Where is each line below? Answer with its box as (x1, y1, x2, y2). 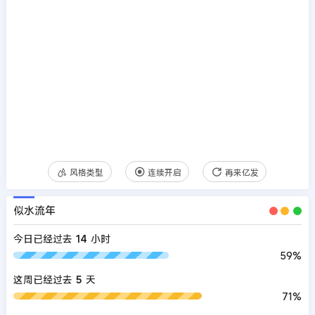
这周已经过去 (13, 272, 72, 286)
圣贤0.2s (223, 166, 262, 178)
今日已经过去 (13, 231, 72, 245)
